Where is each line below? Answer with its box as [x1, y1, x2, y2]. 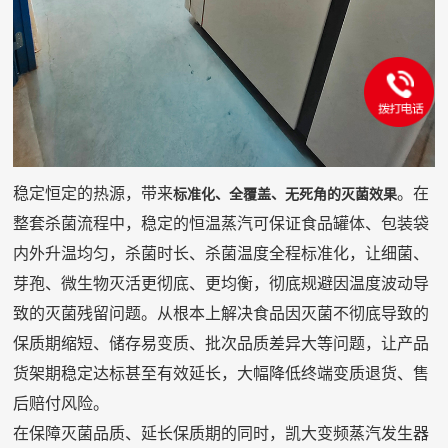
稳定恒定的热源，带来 [13, 184, 174, 202]
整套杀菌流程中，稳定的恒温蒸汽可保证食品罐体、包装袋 [13, 214, 430, 232]
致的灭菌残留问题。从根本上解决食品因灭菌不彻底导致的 [13, 304, 430, 322]
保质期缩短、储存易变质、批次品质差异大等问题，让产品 [13, 334, 430, 352]
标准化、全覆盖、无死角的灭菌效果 [173, 185, 398, 202]
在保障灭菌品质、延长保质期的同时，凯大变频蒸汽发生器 [13, 424, 430, 442]
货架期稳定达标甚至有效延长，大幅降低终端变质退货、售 [13, 364, 430, 382]
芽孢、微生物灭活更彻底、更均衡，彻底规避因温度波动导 [13, 274, 430, 292]
